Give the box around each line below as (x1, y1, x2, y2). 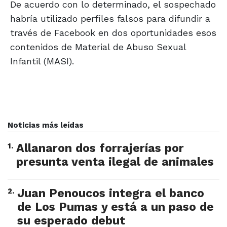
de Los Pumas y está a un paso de (17, 200, 214, 214)
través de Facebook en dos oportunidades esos (10, 27, 216, 39)
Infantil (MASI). (10, 56, 74, 67)
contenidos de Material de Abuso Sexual (10, 42, 186, 53)
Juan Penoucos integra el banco (17, 186, 204, 201)
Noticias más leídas (8, 121, 84, 130)
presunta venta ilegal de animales (16, 155, 214, 169)
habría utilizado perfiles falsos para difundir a (10, 13, 210, 24)
